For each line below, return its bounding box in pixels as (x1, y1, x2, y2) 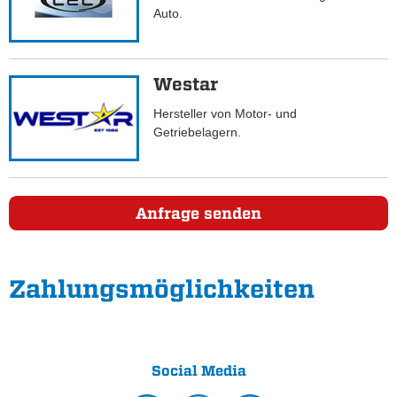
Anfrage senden (136, 203, 261, 222)
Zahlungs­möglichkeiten (9, 273, 315, 304)
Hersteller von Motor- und (153, 106, 298, 121)
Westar (153, 74, 219, 96)
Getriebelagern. (153, 125, 249, 140)
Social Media (151, 362, 246, 379)
